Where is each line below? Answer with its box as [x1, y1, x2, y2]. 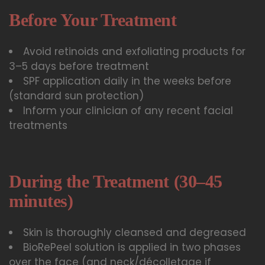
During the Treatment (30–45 [9, 172, 222, 192]
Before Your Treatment [9, 9, 177, 30]
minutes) [9, 191, 73, 211]
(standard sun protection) [9, 88, 144, 103]
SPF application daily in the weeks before [23, 73, 231, 88]
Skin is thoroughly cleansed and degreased [23, 225, 246, 240]
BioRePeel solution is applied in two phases [23, 240, 241, 255]
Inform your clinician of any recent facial [23, 103, 233, 118]
